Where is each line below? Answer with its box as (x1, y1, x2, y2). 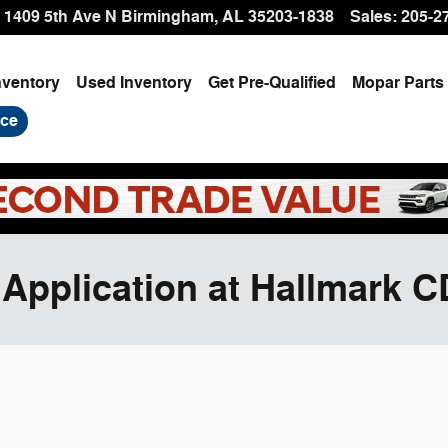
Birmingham (121, 7, 214, 27)
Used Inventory (76, 73, 193, 93)
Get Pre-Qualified (208, 73, 337, 93)
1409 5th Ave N (4, 7, 117, 27)
